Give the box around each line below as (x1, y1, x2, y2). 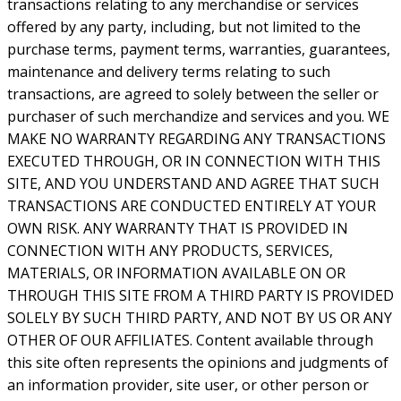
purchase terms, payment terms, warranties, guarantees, (7, 39, 390, 60)
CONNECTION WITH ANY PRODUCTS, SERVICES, (7, 241, 333, 261)
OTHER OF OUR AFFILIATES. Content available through (7, 330, 373, 351)
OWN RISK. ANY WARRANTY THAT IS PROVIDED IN (7, 218, 348, 239)
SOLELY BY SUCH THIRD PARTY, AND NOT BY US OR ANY (7, 308, 392, 328)
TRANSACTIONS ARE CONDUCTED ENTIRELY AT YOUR (7, 196, 376, 217)
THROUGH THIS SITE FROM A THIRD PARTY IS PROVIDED (7, 286, 394, 306)
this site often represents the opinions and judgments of (7, 353, 388, 373)
